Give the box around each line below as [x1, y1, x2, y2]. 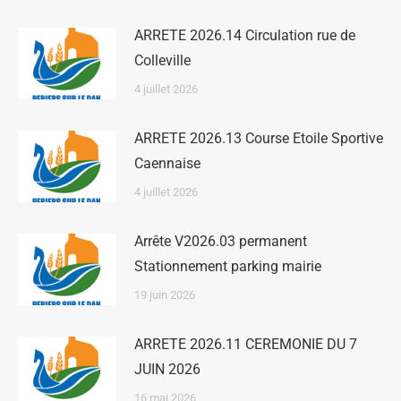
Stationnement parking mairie [134, 258, 321, 275]
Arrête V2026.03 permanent [134, 233, 307, 250]
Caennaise [134, 155, 200, 172]
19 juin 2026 [134, 288, 195, 302]
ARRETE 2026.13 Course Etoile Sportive [134, 130, 383, 147]
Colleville [134, 52, 191, 69]
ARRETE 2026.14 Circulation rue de [134, 27, 355, 44]
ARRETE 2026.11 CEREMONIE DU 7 [134, 336, 357, 353]
